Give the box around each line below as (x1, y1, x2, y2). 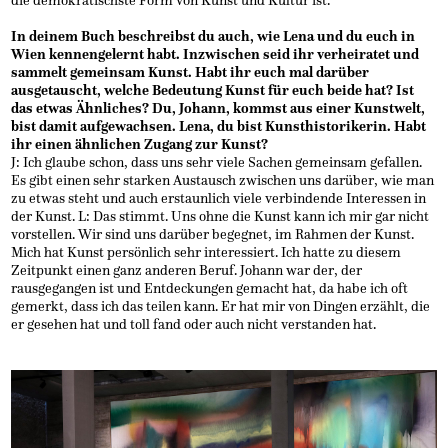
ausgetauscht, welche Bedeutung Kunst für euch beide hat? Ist (11, 81, 415, 99)
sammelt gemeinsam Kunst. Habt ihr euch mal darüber (11, 63, 370, 81)
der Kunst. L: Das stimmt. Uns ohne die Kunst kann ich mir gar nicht (11, 207, 430, 225)
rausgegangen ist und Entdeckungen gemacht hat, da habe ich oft (11, 279, 409, 297)
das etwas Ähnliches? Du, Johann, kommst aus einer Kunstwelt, (11, 99, 426, 117)
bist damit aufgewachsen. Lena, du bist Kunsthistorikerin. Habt (11, 117, 427, 135)
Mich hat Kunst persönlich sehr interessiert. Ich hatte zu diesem (11, 243, 402, 261)
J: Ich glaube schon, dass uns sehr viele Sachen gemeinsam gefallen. (11, 153, 423, 171)
